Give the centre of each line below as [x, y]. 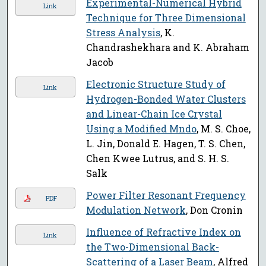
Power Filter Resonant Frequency [166, 195]
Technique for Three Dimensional [166, 18]
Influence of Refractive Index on [163, 232]
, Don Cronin [214, 210]
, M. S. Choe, [223, 129]
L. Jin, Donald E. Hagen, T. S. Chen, [165, 144]
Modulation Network [136, 210]
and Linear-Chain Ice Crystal [154, 114]
